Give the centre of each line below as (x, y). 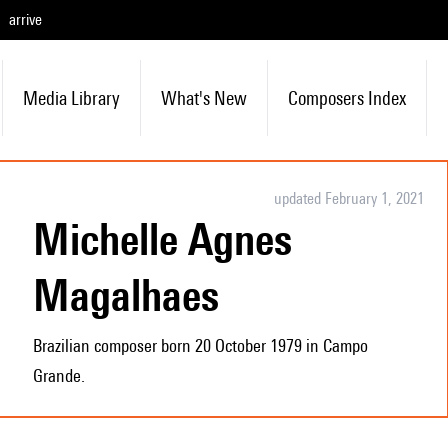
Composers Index (346, 98)
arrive (25, 19)
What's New (203, 98)
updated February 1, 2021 (348, 198)
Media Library (71, 98)
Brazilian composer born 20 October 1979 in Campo (200, 345)
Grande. (58, 375)
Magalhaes (125, 295)
